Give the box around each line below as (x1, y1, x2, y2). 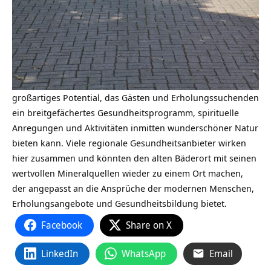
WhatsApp (122, 246, 166, 260)
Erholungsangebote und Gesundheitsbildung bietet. (12, 197, 227, 209)
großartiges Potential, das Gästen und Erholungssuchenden (12, 91, 259, 103)
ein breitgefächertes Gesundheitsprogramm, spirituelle (12, 106, 239, 119)
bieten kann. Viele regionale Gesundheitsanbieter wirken (12, 136, 246, 149)
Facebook (41, 218, 82, 232)
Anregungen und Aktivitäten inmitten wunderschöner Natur (12, 121, 258, 134)
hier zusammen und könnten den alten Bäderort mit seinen (12, 151, 256, 164)
